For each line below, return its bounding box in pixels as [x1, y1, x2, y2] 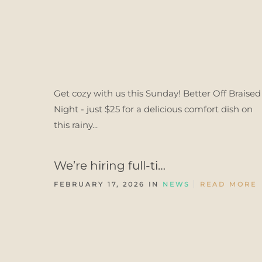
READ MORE [200, 180, 257, 188]
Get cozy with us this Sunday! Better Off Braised [54, 88, 261, 99]
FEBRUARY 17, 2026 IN [54, 180, 163, 188]
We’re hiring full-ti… [54, 158, 166, 173]
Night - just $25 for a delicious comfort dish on [54, 104, 253, 115]
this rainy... [54, 119, 98, 130]
